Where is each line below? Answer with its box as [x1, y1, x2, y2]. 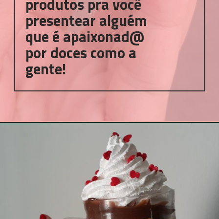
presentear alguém [25, 9, 148, 32]
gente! [25, 58, 66, 81]
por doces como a [25, 42, 137, 65]
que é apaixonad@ [25, 25, 145, 48]
